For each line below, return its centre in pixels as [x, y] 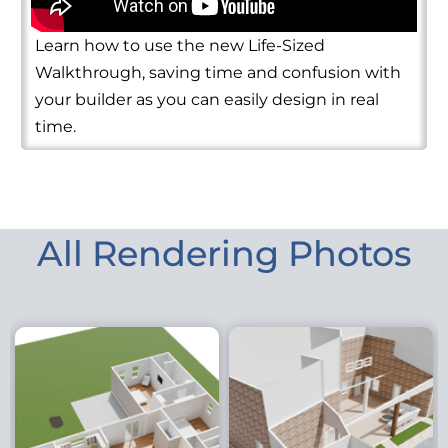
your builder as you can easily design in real [206, 100]
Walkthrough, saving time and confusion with [217, 73]
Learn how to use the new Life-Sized [179, 46]
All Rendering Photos [224, 253]
